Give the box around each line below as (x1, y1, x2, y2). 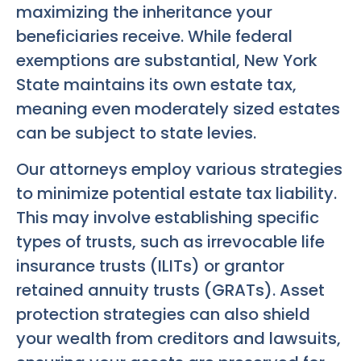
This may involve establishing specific (16, 205, 319, 229)
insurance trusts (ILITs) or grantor (16, 254, 284, 277)
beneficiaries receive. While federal (16, 25, 293, 48)
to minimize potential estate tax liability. (16, 181, 337, 205)
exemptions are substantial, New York (16, 49, 317, 73)
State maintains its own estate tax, (16, 73, 297, 97)
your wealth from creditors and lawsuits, (16, 326, 341, 350)
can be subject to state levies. (16, 122, 256, 145)
